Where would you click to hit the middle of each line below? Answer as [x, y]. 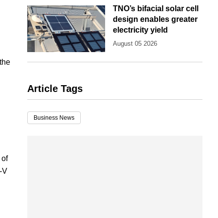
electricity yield [140, 30]
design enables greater [155, 19]
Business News [54, 118]
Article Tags [55, 89]
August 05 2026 [135, 44]
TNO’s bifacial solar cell [156, 9]
